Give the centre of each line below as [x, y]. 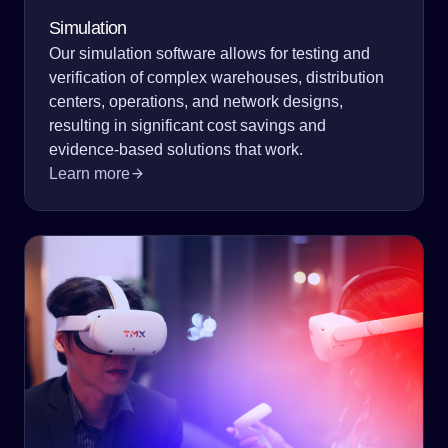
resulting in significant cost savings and [187, 125]
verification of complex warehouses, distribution [216, 77]
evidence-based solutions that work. [176, 149]
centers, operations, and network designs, [196, 101]
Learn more [89, 173]
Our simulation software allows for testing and [209, 53]
